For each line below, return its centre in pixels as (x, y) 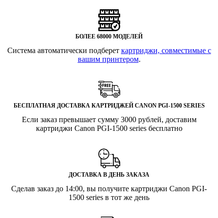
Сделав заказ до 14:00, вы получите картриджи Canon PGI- (109, 189)
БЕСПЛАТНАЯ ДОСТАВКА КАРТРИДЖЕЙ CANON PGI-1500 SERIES (109, 106)
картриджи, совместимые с (166, 51)
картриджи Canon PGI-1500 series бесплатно (109, 128)
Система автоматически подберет (64, 51)
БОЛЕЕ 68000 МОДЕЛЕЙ (109, 37)
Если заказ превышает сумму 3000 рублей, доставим (109, 120)
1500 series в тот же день (109, 198)
